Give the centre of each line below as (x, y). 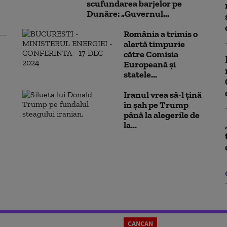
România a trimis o (161, 34)
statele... (140, 74)
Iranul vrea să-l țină (163, 95)
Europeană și (150, 64)
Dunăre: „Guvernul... (128, 14)
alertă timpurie (154, 44)
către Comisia (151, 54)
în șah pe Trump (156, 105)
